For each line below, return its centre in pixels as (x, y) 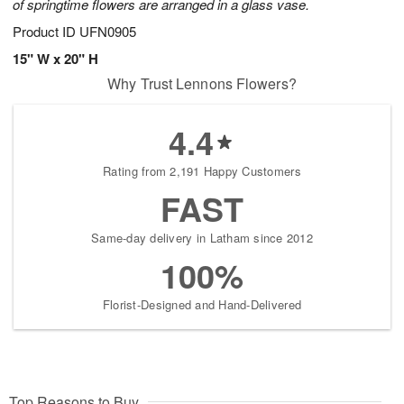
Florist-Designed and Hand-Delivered (202, 305)
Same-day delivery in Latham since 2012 (202, 238)
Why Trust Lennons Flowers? (202, 84)
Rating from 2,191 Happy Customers (202, 171)
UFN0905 (108, 32)
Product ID (46, 32)
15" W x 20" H (55, 59)
